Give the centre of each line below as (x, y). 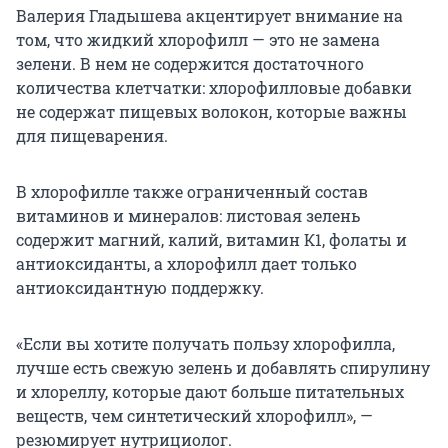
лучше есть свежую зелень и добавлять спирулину (223, 368)
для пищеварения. (92, 136)
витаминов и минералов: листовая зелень (188, 216)
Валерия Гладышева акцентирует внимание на (209, 16)
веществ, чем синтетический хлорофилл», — (194, 416)
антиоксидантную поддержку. (140, 288)
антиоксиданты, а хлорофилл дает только (186, 264)
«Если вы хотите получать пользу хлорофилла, (205, 344)
